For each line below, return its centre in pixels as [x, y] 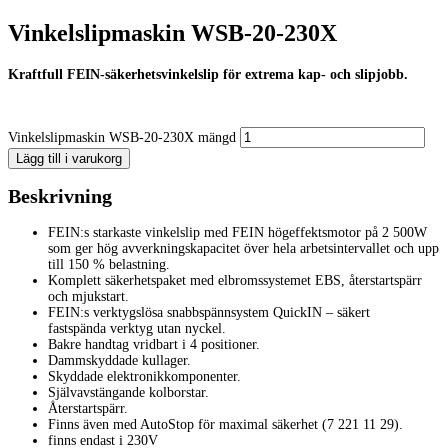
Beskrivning [60, 196]
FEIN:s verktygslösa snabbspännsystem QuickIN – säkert [209, 312]
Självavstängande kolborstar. [128, 392]
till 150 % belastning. [109, 264]
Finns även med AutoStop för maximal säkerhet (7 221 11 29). [225, 424]
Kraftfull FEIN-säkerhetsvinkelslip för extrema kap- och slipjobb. [208, 74]
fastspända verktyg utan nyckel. [137, 328]
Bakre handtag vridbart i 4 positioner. [154, 344]
